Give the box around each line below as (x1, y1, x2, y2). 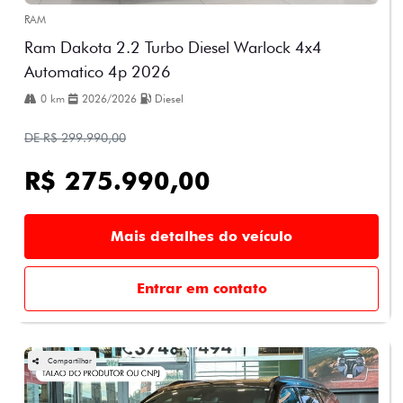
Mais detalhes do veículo (111, 228, 292, 246)
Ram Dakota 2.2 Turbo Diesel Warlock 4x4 (24, 38, 322, 58)
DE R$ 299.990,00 (24, 130, 126, 146)
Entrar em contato (136, 280, 267, 298)
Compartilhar (48, 356, 92, 366)
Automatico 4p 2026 (24, 62, 171, 82)
